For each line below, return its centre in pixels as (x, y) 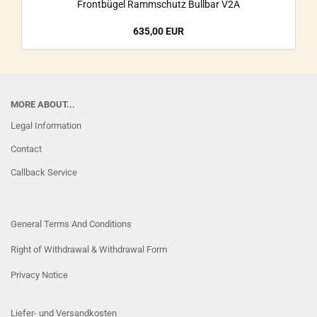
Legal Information (46, 126)
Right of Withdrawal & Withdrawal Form (89, 249)
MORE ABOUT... (43, 104)
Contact (26, 149)
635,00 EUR (158, 31)
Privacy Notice (39, 275)
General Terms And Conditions (71, 224)
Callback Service (44, 172)
